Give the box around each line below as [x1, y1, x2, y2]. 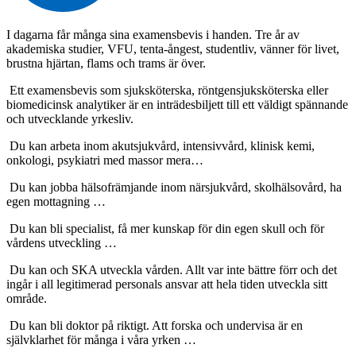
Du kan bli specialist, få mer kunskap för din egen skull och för [6, 221, 324, 235]
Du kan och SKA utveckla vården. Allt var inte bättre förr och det [6, 262, 337, 277]
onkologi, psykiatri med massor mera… [6, 153, 203, 167]
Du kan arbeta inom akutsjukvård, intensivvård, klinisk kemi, [6, 138, 315, 153]
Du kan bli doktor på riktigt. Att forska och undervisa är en [6, 318, 303, 332]
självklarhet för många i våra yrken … [6, 332, 196, 346]
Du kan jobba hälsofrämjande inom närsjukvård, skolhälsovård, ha [6, 180, 342, 194]
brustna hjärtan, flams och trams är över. [6, 56, 206, 70]
